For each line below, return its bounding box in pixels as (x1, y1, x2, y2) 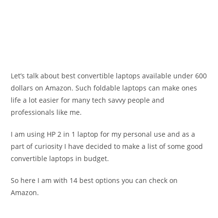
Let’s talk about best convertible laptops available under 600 (11, 71, 207, 81)
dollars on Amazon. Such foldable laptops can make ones (11, 83, 198, 93)
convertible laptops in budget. (11, 154, 109, 163)
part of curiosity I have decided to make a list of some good (11, 142, 203, 151)
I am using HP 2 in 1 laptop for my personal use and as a (11, 129, 196, 139)
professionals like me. (11, 108, 82, 117)
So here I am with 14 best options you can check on (11, 176, 178, 185)
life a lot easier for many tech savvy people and (11, 95, 165, 105)
